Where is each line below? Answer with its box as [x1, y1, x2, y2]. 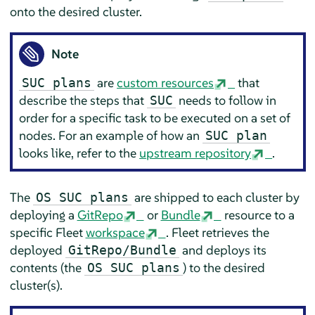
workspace [85, 224, 145, 240]
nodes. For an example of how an [19, 127, 203, 144]
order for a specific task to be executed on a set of [19, 110, 291, 127]
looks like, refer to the [19, 145, 140, 162]
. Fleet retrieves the [165, 224, 269, 240]
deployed [9, 241, 65, 258]
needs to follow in [176, 92, 277, 109]
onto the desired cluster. [9, 3, 142, 20]
